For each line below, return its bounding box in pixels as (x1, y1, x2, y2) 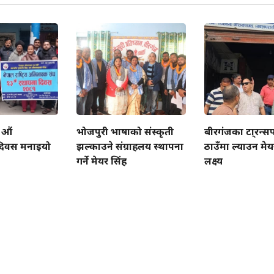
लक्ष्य (204, 154, 223, 168)
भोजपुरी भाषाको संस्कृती (76, 125, 174, 139)
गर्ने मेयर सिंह (76, 154, 127, 168)
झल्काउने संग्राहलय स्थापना (76, 139, 184, 154)
